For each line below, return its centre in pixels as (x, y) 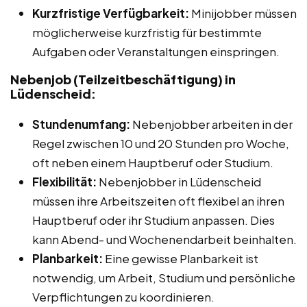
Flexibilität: (64, 181)
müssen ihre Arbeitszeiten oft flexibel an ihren (158, 200)
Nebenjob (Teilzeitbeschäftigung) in (123, 79)
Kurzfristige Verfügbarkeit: (111, 13)
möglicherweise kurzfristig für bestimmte (147, 32)
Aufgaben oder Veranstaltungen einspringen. (156, 51)
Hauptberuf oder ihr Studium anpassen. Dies (153, 220)
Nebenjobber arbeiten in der (211, 124)
